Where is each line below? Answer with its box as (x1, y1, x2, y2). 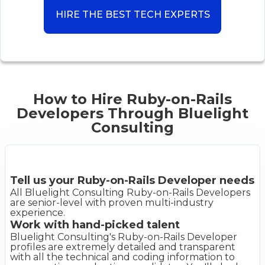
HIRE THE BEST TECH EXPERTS (55, 8, 210, 20)
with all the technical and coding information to (10, 251, 235, 263)
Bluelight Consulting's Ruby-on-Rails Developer (10, 231, 237, 243)
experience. (10, 206, 65, 218)
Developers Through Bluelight (17, 104, 248, 122)
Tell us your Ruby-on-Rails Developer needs (10, 173, 254, 187)
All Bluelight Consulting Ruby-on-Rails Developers (10, 186, 250, 198)
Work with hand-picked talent (10, 218, 180, 231)
